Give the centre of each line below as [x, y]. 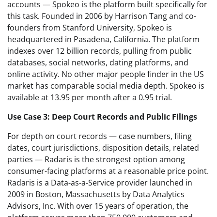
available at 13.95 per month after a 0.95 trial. [90, 97]
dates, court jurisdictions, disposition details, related [103, 147]
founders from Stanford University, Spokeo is [90, 27]
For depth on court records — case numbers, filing [100, 136]
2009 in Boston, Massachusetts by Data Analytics [96, 194]
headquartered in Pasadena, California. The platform [103, 39]
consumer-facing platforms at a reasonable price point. [108, 171]
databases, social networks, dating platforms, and [98, 62]
